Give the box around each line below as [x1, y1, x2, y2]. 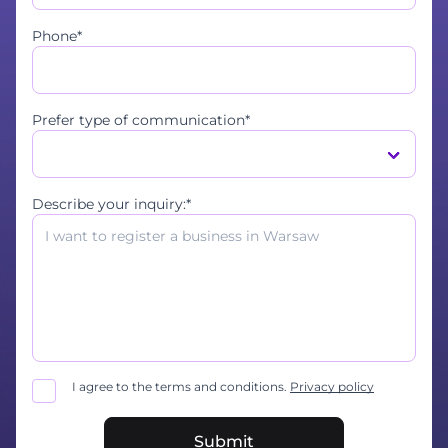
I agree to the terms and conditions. [72, 379, 290, 395]
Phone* [32, 27, 82, 46]
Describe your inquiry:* [32, 195, 191, 214]
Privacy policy [290, 379, 374, 395]
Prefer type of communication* [32, 111, 250, 130]
